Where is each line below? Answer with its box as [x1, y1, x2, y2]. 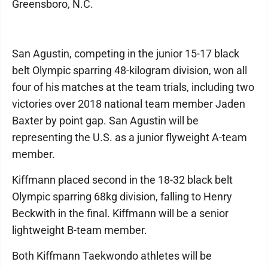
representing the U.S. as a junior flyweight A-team [12, 131, 247, 144]
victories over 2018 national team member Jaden [12, 98, 245, 110]
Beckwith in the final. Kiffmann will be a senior [12, 207, 229, 220]
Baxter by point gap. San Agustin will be [12, 114, 199, 127]
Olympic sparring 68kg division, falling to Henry [12, 190, 232, 203]
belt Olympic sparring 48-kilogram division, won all [12, 64, 247, 77]
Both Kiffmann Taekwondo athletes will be [12, 249, 212, 262]
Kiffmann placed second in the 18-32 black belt [12, 173, 233, 186]
